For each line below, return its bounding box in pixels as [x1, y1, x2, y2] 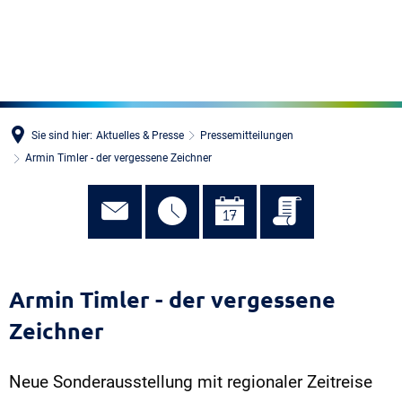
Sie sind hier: [31, 128, 92, 142]
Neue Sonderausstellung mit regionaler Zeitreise [9, 371, 372, 392]
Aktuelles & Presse [96, 128, 184, 142]
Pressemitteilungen [200, 128, 293, 142]
